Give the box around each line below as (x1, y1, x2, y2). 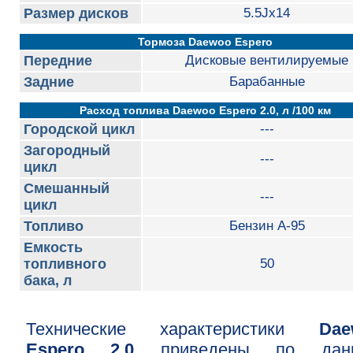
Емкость (23, 240, 83, 255)
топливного (23, 256, 106, 272)
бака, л (23, 273, 72, 288)
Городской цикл (23, 121, 135, 137)
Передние (23, 53, 92, 69)
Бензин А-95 (229, 218, 305, 233)
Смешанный (23, 180, 110, 196)
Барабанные (229, 74, 305, 89)
